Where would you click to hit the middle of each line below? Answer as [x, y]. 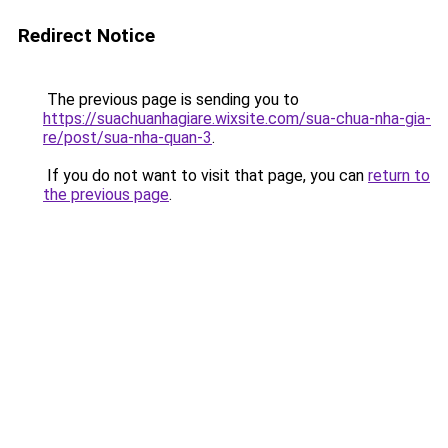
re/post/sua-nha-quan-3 [127, 137]
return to [399, 175]
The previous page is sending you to [171, 99]
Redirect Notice [86, 35]
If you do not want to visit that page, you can [205, 175]
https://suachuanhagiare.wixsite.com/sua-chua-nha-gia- [237, 118]
